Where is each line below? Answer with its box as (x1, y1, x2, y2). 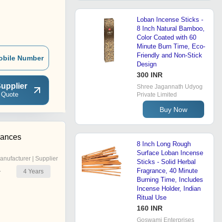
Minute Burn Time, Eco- (137, 43, 205, 51)
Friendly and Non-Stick (137, 52, 202, 59)
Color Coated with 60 (137, 34, 196, 42)
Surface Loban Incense (137, 149, 203, 157)
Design (137, 60, 157, 68)
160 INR (137, 204, 163, 213)
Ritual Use (137, 194, 166, 202)
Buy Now (160, 105, 187, 113)
